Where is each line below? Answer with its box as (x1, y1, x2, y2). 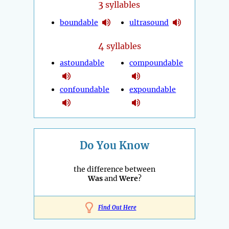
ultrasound (129, 17, 169, 27)
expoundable (129, 85, 176, 95)
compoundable (129, 58, 184, 68)
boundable (60, 17, 98, 27)
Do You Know (80, 139, 149, 152)
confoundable (60, 85, 109, 95)
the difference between (74, 165, 155, 174)
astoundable (60, 58, 104, 68)
